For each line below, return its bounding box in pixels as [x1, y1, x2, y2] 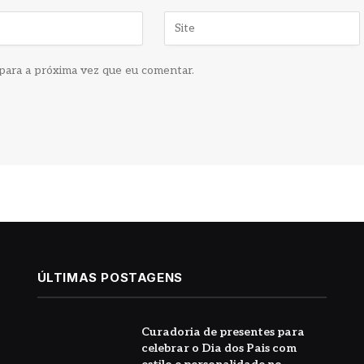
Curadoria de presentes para [141, 324, 305, 339]
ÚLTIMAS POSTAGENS [37, 269, 183, 285]
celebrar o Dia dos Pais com [141, 340, 297, 355]
